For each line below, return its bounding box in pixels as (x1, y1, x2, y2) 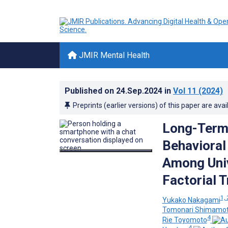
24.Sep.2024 (116, 86, 164, 96)
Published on (65, 86, 116, 96)
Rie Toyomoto (162, 215, 207, 224)
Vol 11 (173, 86, 196, 96)
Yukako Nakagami (162, 195, 220, 204)
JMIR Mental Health (77, 50, 150, 60)
